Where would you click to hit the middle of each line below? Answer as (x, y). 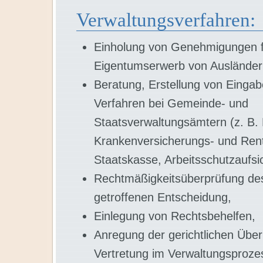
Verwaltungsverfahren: (166, 20)
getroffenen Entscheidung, (163, 197)
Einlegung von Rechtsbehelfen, (175, 216)
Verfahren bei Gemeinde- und (171, 103)
